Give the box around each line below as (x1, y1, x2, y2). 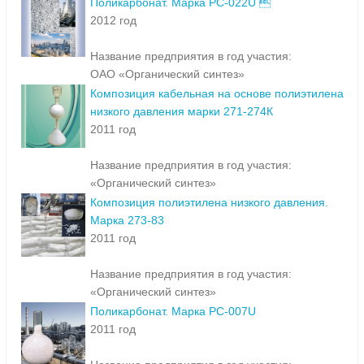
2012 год (90, 14, 136, 28)
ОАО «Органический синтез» (90, 67, 245, 81)
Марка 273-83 (90, 214, 164, 227)
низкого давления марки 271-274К (90, 105, 273, 119)
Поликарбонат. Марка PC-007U (90, 305, 256, 318)
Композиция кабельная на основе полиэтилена (90, 87, 344, 101)
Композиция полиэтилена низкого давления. (90, 196, 328, 210)
